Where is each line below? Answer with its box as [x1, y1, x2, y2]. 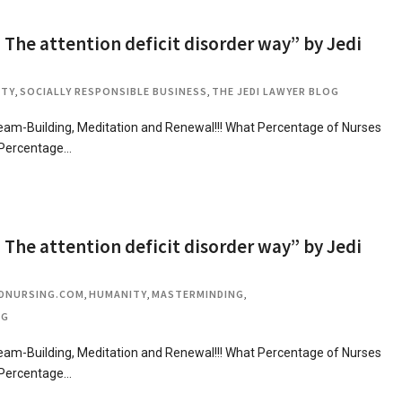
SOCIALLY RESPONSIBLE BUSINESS [20, 84, 207, 98]
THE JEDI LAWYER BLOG [212, 84, 339, 98]
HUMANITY [89, 287, 147, 301]
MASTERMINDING [152, 287, 244, 301]
